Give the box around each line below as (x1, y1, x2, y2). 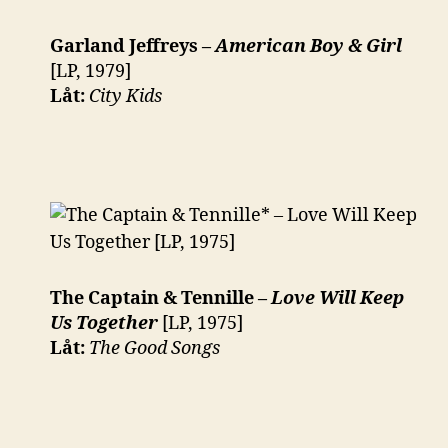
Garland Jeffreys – (50, 35, 215, 59)
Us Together (50, 311, 158, 335)
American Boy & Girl (215, 35, 402, 59)
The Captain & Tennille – (50, 286, 271, 310)
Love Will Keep (271, 286, 404, 310)
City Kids (89, 85, 162, 109)
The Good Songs (89, 336, 220, 360)
